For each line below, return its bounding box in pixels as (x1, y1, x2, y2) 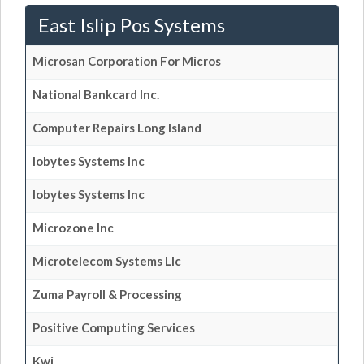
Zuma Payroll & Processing (32, 287, 182, 301)
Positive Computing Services (32, 320, 195, 335)
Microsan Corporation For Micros (32, 54, 221, 68)
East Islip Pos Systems (38, 13, 225, 37)
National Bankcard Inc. (32, 87, 159, 102)
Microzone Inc (32, 220, 114, 235)
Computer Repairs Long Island (32, 120, 201, 135)
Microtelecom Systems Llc (32, 253, 181, 268)
